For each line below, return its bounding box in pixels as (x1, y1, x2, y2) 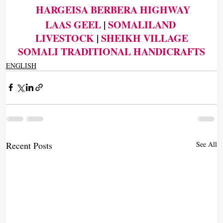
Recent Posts (5, 139, 52, 151)
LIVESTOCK (35, 30, 94, 45)
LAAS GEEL (45, 17, 101, 32)
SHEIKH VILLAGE (101, 30, 188, 45)
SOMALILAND (108, 17, 178, 32)
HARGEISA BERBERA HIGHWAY (35, 2, 190, 17)
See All (196, 139, 218, 149)
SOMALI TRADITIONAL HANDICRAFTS (18, 44, 205, 59)
